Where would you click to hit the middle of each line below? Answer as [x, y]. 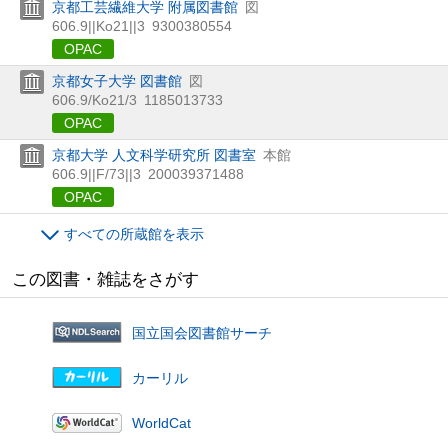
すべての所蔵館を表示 [134, 233]
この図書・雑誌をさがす [105, 279]
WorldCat [161, 422]
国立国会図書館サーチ [202, 332]
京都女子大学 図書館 [117, 80]
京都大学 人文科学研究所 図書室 [154, 154]
